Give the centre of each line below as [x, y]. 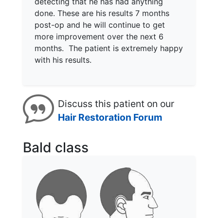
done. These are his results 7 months [102, 13]
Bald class [56, 147]
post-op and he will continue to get [100, 25]
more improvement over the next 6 [99, 36]
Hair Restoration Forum [110, 117]
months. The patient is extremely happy [109, 48]
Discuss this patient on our [116, 104]
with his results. [63, 60]
